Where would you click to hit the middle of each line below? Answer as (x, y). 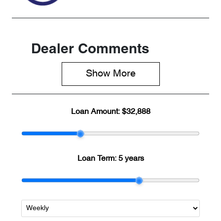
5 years (131, 159)
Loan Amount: (96, 112)
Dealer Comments (90, 50)
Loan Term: (98, 159)
